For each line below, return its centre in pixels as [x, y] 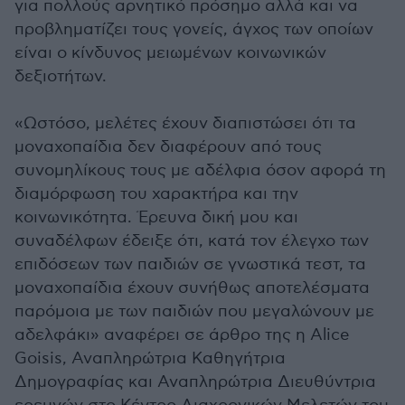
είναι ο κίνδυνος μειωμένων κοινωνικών [170, 53]
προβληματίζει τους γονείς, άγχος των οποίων [194, 29]
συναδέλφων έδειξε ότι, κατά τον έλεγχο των [192, 241]
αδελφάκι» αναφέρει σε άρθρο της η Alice [182, 335]
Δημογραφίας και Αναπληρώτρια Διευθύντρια [195, 382]
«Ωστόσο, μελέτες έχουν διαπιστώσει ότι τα [185, 123]
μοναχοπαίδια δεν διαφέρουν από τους [168, 147]
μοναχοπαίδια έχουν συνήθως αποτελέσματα [192, 288]
